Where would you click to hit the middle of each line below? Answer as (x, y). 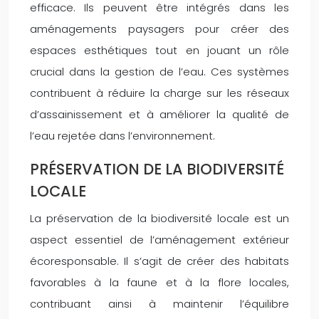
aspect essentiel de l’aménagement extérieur (159, 239)
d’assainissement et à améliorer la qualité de (159, 114)
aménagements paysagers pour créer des (159, 28)
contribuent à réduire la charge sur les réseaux (159, 93)
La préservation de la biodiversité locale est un (159, 218)
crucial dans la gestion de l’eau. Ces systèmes (159, 71)
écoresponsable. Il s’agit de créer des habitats (159, 261)
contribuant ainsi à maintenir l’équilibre (159, 303)
